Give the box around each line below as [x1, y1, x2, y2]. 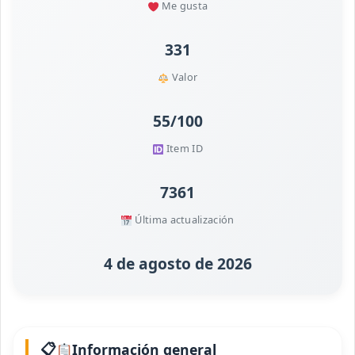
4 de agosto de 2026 [103, 253, 252, 275]
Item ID [163, 141, 203, 156]
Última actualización [132, 212, 235, 227]
